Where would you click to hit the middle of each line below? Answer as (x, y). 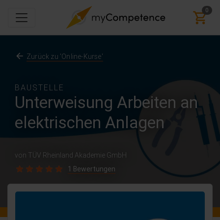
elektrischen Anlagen (90, 123)
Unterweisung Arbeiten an (106, 102)
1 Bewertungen (92, 169)
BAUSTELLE (40, 87)
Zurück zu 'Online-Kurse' (65, 56)
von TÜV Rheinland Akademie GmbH (71, 155)
